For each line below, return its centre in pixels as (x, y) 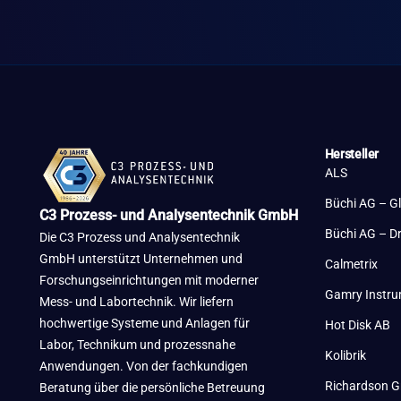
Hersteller (352, 154)
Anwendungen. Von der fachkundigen (143, 367)
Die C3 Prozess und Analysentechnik (139, 238)
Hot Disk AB (357, 325)
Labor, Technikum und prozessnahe (137, 345)
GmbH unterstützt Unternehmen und (141, 259)
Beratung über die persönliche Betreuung (152, 388)
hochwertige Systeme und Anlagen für (144, 324)
